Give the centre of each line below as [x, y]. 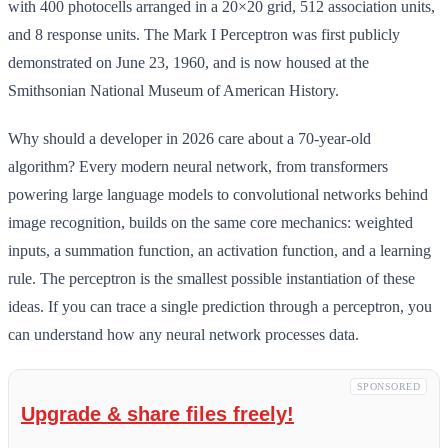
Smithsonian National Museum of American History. [173, 91]
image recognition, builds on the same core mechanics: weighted [210, 223]
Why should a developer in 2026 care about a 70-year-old [189, 139]
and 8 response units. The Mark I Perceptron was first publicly [204, 35]
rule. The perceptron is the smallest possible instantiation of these [211, 279]
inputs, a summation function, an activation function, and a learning [219, 251]
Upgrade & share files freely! [157, 413]
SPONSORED [388, 387]
